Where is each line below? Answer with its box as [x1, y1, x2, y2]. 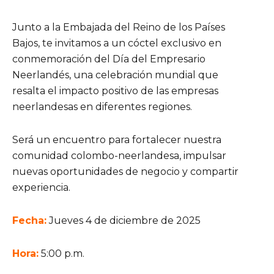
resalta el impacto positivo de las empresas [12, 84, 218, 97]
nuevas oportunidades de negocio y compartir [12, 165, 239, 177]
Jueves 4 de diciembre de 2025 [46, 214, 203, 226]
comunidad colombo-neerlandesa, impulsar [12, 149, 226, 161]
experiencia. [12, 181, 73, 193]
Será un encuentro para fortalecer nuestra [12, 133, 221, 146]
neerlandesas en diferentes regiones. [12, 100, 192, 113]
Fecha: [12, 214, 46, 226]
